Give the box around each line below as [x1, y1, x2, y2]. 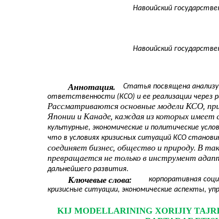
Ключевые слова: [68, 175, 131, 186]
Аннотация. [68, 82, 115, 93]
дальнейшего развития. [47, 165, 129, 174]
